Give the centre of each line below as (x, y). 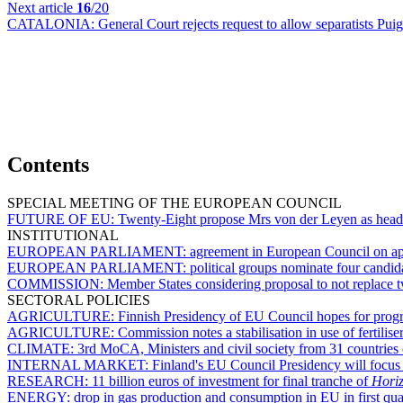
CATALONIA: (53, 24)
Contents (48, 164)
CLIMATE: (42, 348)
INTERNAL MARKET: (80, 364)
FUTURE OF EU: (63, 219)
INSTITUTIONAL (63, 235)
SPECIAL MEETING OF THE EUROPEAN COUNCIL (175, 202)
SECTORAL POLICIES (79, 300)
